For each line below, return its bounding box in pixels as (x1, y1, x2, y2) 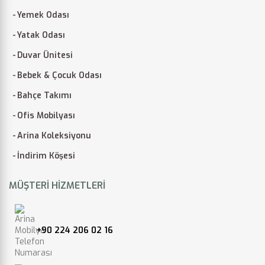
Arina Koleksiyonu (17, 130, 91, 141)
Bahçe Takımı (17, 89, 72, 101)
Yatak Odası (17, 29, 65, 41)
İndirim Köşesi (17, 150, 75, 161)
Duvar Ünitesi (17, 49, 73, 61)
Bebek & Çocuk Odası (17, 69, 102, 81)
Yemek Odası (17, 9, 69, 21)
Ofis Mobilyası (17, 109, 75, 121)
